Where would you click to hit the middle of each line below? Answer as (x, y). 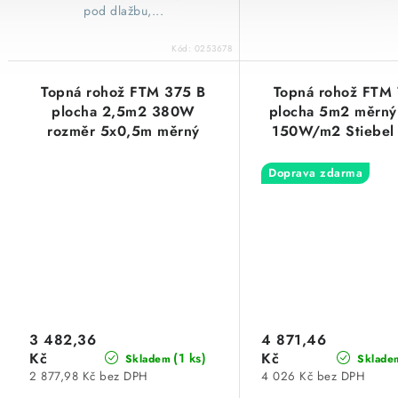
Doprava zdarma (316, 172)
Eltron (123, 170)
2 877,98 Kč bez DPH (89, 377)
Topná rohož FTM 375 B (123, 92)
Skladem (146, 358)
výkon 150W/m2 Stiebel (123, 150)
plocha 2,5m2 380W (123, 111)
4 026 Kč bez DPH (314, 377)
